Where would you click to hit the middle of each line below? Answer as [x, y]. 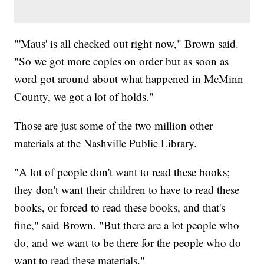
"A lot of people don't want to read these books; [122, 171]
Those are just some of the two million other [114, 125]
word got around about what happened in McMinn [129, 78]
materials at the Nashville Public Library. [106, 143]
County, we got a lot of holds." [84, 96]
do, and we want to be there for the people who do [128, 242]
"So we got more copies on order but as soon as [122, 61]
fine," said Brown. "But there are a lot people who [127, 225]
